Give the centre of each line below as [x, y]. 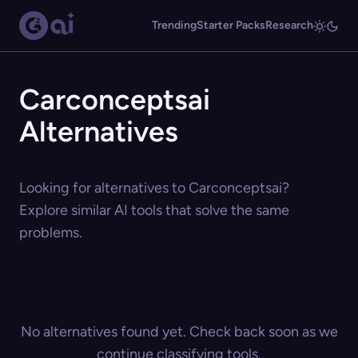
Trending [174, 25]
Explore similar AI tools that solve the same [154, 210]
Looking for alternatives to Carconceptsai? [154, 188]
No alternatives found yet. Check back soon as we [179, 332]
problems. [51, 233]
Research [289, 25]
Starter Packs [231, 25]
